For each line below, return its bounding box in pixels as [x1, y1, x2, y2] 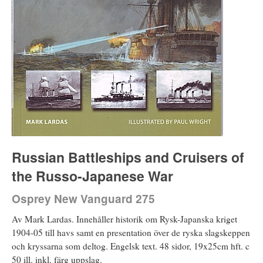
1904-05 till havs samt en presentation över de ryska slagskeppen [12, 226, 250, 238]
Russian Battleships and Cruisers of [12, 147, 244, 167]
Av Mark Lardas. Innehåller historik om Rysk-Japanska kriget [12, 213, 237, 225]
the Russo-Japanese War [12, 166, 173, 186]
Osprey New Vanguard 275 [12, 190, 155, 207]
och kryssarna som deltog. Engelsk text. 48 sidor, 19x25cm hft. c [12, 240, 249, 252]
